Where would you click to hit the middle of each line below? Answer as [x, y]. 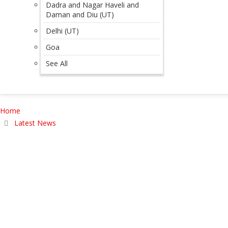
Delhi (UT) [62, 31]
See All [57, 63]
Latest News [35, 123]
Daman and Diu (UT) [80, 15]
